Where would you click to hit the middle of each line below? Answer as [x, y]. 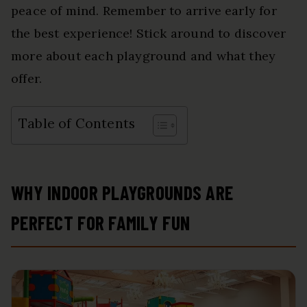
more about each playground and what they [144, 56]
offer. [27, 78]
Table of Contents [77, 124]
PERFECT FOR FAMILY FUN [101, 222]
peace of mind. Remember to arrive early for [144, 10]
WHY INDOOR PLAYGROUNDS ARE [122, 192]
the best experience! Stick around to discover [149, 33]
